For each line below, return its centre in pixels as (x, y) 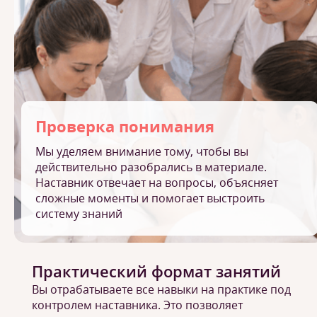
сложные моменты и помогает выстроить (150, 198)
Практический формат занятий (156, 271)
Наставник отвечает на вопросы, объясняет (157, 183)
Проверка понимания (125, 126)
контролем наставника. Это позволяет (137, 305)
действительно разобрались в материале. (151, 167)
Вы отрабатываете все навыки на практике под (161, 289)
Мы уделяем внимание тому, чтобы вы (142, 151)
